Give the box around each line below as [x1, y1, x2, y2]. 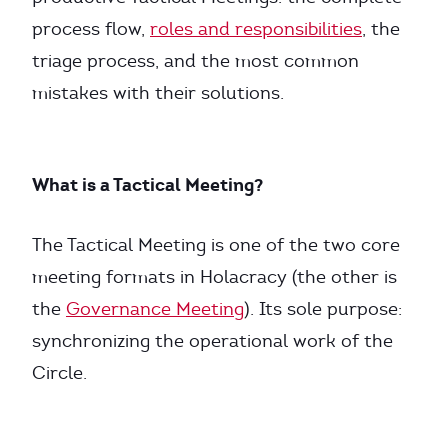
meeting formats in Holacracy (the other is [32, 266, 397, 288]
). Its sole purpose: [244, 298, 402, 320]
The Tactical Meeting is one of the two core [32, 234, 400, 256]
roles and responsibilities [150, 18, 362, 40]
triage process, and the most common [32, 50, 359, 72]
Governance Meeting [66, 298, 244, 320]
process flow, [32, 18, 150, 40]
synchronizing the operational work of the [32, 330, 393, 352]
